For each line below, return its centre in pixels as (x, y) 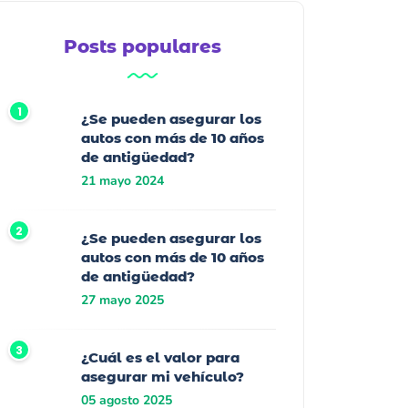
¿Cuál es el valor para (160, 357)
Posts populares (142, 46)
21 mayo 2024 (122, 180)
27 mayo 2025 (122, 300)
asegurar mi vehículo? (164, 376)
